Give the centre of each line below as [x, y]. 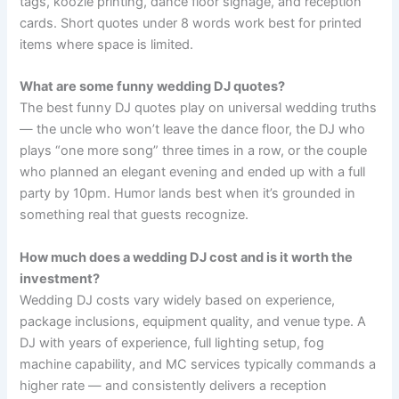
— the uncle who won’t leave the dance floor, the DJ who [193, 130]
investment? [60, 278]
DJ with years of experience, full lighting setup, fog [172, 342]
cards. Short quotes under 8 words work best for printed [191, 23]
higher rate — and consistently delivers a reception [174, 385]
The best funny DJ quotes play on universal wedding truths [199, 108]
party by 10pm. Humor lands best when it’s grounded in [188, 194]
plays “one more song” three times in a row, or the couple [194, 151]
